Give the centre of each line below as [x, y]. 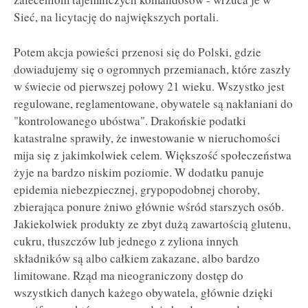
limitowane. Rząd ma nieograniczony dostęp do [129, 275]
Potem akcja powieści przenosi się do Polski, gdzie [137, 52]
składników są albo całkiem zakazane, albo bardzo [137, 258]
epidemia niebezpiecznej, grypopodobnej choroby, [137, 189]
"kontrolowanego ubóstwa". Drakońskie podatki [130, 120]
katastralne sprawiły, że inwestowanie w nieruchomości [147, 137]
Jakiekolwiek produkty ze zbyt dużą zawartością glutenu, [152, 223]
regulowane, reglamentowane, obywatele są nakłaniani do [153, 103]
